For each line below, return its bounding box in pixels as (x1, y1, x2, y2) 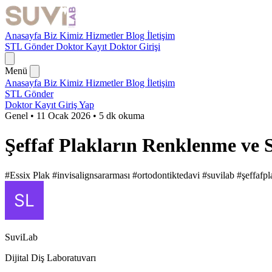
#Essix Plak (5, 169, 52, 180)
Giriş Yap (58, 100, 94, 110)
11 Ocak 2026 (36, 110, 90, 121)
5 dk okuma (99, 110, 144, 121)
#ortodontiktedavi (132, 169, 202, 180)
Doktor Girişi (109, 41, 160, 52)
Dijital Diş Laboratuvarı (5, 252, 96, 263)
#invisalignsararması (52, 169, 132, 180)
